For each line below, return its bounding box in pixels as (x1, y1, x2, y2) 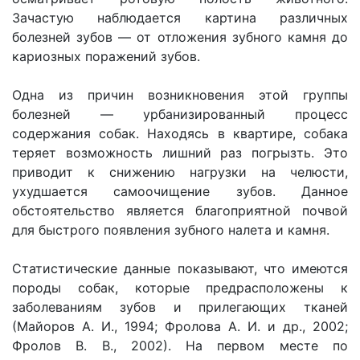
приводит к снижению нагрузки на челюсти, (12, 164, 348, 180)
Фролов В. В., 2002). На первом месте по (12, 337, 348, 354)
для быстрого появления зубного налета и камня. (12, 222, 329, 238)
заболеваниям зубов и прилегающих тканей (12, 299, 348, 315)
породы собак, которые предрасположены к (12, 280, 348, 296)
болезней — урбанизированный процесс (12, 106, 348, 122)
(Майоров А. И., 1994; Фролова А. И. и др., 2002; (12, 318, 348, 334)
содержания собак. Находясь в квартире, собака (12, 125, 348, 141)
